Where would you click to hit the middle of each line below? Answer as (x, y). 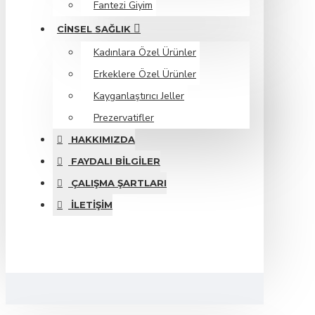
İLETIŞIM (92, 205)
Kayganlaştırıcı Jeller (139, 96)
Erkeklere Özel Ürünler (145, 74)
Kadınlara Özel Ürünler (145, 52)
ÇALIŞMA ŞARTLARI (119, 183)
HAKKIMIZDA (103, 139)
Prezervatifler (124, 118)
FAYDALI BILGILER (116, 161)
